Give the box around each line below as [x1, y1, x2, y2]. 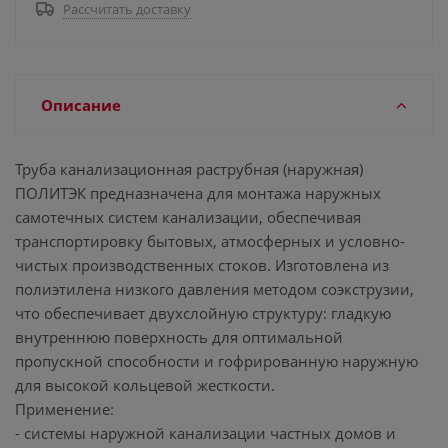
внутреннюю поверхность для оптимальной [15, 327, 343, 347]
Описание [41, 95, 121, 115]
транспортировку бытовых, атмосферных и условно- [15, 231, 405, 251]
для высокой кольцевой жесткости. [15, 375, 275, 395]
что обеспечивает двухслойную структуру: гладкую [15, 303, 391, 323]
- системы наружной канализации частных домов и [15, 423, 396, 443]
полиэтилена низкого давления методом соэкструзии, [15, 279, 414, 299]
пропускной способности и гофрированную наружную [15, 351, 418, 371]
